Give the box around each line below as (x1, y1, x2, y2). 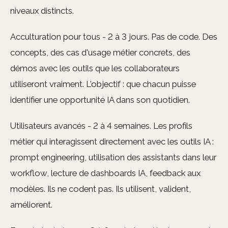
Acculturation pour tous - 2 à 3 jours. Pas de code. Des (10, 32, 217, 42)
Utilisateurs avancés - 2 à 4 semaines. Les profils (10, 121, 192, 131)
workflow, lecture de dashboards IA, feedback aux (10, 168, 201, 179)
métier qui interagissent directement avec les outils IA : (10, 136, 214, 147)
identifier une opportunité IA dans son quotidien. (10, 95, 190, 105)
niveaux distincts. (10, 6, 74, 16)
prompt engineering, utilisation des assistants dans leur (10, 152, 216, 163)
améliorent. (10, 199, 52, 210)
